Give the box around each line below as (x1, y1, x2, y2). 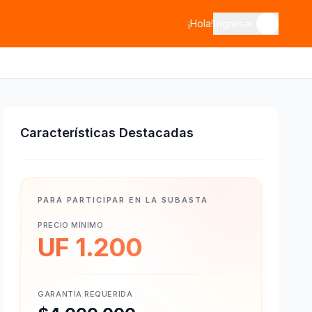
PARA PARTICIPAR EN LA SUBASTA (38, 195, 208, 205)
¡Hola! (188, 17, 213, 29)
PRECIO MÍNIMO (38, 220, 104, 230)
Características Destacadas (20, 125, 194, 140)
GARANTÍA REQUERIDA (38, 289, 133, 299)
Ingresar (213, 17, 253, 29)
